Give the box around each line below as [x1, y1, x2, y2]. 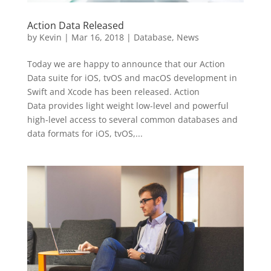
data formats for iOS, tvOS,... [27, 128, 143, 139]
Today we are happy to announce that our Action [27, 58, 225, 70]
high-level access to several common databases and [27, 114, 238, 125]
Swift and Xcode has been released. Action [27, 86, 200, 97]
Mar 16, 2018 [71, 31, 124, 43]
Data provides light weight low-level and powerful [27, 100, 229, 111]
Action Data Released [27, 19, 124, 32]
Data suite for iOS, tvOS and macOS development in [27, 72, 237, 83]
